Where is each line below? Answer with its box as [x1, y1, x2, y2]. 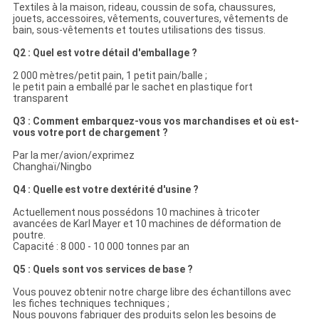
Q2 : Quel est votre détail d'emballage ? [12, 47, 197, 59]
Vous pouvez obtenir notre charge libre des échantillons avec [12, 286, 291, 298]
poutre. [12, 229, 46, 241]
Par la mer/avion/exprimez [12, 150, 135, 162]
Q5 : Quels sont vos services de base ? [12, 263, 193, 276]
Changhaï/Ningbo [12, 161, 92, 173]
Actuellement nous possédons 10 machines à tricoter [12, 206, 260, 219]
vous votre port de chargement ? [12, 127, 168, 139]
